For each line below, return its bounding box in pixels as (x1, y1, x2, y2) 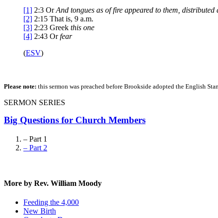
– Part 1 (23, 134, 47, 143)
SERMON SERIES (4, 98, 65, 107)
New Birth (23, 207, 56, 216)
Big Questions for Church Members (4, 115, 145, 126)
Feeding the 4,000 (23, 198, 79, 207)
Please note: (4, 83, 36, 91)
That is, (50, 15, 74, 23)
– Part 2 (23, 143, 47, 152)
